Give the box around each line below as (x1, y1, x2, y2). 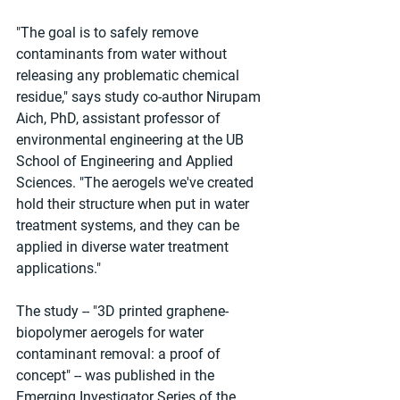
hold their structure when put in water (16, 195, 253, 212)
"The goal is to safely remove (16, 23, 202, 41)
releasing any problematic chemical (16, 66, 243, 84)
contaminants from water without (16, 45, 230, 62)
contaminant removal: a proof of (16, 345, 224, 362)
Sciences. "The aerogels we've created (16, 173, 257, 191)
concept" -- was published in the (16, 366, 218, 384)
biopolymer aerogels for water (16, 323, 207, 341)
